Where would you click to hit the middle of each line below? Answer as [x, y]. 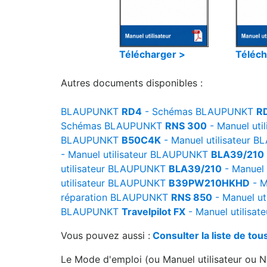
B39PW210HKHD [209, 183]
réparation [84, 197]
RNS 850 [192, 197]
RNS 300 [186, 126]
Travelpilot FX [153, 212]
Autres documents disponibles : [132, 83]
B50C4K [141, 140]
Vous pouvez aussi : [105, 235]
